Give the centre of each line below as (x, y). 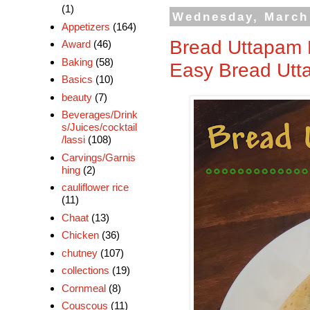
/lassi (73, 140)
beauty (76, 97)
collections (85, 271)
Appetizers (85, 26)
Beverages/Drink (99, 115)
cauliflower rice (95, 188)
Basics (77, 80)
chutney (79, 253)
